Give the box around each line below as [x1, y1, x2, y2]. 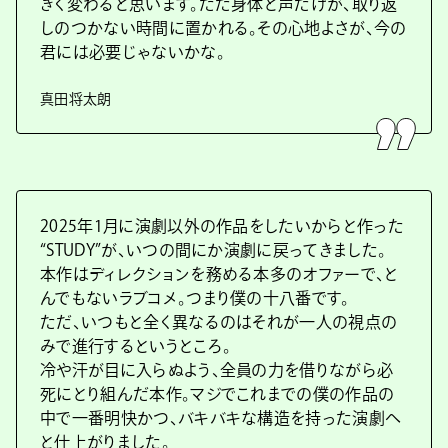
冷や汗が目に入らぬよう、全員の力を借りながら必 [40, 362, 394, 378]
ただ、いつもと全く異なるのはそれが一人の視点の [40, 314, 398, 330]
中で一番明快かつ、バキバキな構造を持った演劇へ [40, 410, 402, 426]
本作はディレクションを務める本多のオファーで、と [40, 266, 399, 282]
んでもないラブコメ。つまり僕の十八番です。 [40, 290, 350, 306]
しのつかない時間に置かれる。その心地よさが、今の [40, 20, 407, 36]
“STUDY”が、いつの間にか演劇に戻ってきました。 [40, 242, 387, 258]
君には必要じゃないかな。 [40, 44, 225, 60]
